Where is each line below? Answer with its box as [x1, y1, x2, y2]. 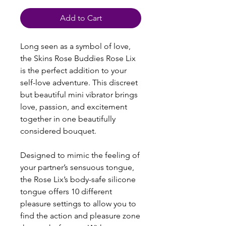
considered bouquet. [20, 126, 96, 136]
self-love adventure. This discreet [20, 77, 138, 87]
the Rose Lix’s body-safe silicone [20, 174, 136, 184]
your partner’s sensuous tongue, [20, 162, 134, 172]
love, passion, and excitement [20, 101, 127, 111]
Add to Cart [60, 13, 102, 23]
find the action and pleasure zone [20, 210, 140, 220]
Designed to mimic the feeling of [20, 150, 140, 160]
